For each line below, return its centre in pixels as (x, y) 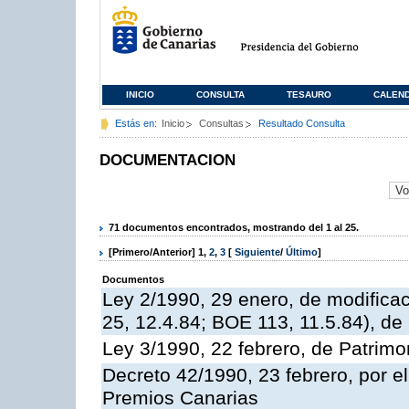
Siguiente (257, 252)
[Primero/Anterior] (153, 252)
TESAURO (309, 94)
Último (302, 252)
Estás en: (136, 123)
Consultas (221, 123)
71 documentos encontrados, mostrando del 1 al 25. (234, 227)
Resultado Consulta (302, 123)
